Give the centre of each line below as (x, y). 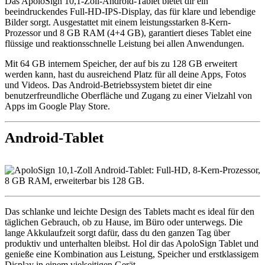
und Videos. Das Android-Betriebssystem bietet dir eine (108, 85)
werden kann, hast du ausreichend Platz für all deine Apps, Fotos (125, 74)
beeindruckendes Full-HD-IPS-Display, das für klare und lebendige (130, 12)
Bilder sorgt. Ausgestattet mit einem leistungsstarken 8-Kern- (118, 22)
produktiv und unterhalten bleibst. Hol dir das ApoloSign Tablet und (132, 243)
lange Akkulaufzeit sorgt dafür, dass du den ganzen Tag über (117, 233)
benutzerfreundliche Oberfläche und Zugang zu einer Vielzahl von (128, 96)
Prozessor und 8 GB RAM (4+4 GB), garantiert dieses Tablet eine (128, 33)
